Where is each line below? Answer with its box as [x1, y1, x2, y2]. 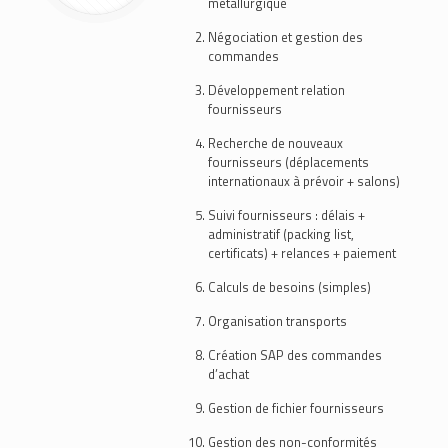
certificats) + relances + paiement [208, 243, 396, 263]
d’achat [208, 364, 249, 384]
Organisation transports [208, 311, 347, 331]
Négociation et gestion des [208, 27, 363, 47]
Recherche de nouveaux [208, 133, 343, 153]
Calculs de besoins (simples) [208, 277, 371, 297]
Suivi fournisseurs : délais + [208, 205, 365, 225]
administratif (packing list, [208, 224, 354, 244]
